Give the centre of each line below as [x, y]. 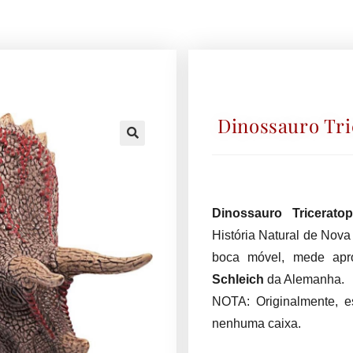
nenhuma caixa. [256, 323]
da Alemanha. [304, 279]
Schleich [238, 279]
